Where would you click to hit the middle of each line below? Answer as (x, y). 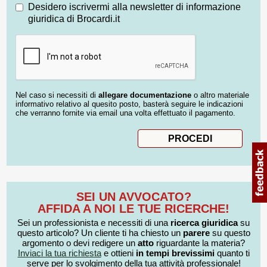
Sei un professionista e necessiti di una (94, 222)
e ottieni (118, 253)
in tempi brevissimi (175, 253)
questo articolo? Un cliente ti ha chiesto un (100, 232)
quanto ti (232, 253)
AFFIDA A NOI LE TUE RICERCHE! (133, 208)
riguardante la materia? (199, 243)
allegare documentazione (145, 95)
